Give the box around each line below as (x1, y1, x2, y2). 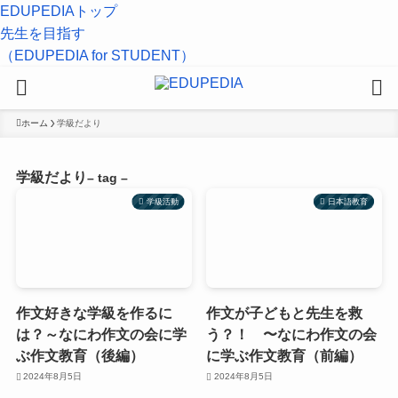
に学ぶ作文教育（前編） (206, 346, 363, 363)
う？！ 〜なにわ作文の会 (206, 325, 378, 342)
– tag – (86, 171, 128, 186)
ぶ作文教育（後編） (15, 346, 144, 363)
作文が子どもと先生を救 (206, 304, 363, 321)
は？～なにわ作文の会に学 (15, 325, 187, 342)
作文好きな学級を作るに (15, 304, 172, 321)
